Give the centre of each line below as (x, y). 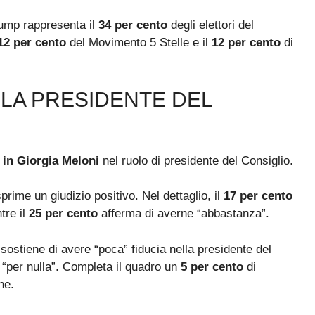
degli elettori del (211, 25)
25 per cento (63, 214)
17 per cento (258, 196)
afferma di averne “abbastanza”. (184, 214)
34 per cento (133, 25)
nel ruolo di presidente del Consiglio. (196, 160)
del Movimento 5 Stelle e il (139, 43)
